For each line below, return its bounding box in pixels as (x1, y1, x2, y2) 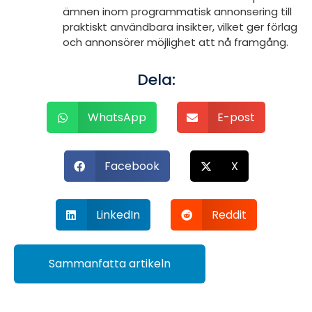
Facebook (104, 157, 159, 174)
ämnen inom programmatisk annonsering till (63, 4, 292, 19)
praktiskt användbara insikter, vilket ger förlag (63, 19, 297, 35)
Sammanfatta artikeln (49, 256, 171, 272)
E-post (217, 109, 255, 125)
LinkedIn (96, 206, 140, 223)
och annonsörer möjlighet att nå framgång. (63, 35, 288, 50)
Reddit (211, 206, 247, 223)
